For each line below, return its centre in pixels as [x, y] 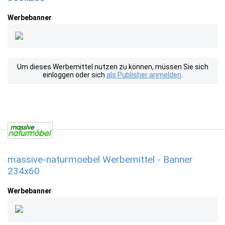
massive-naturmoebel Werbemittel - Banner [100, 159]
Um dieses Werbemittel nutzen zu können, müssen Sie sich [113, 67]
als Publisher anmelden [144, 75]
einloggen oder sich [74, 75]
